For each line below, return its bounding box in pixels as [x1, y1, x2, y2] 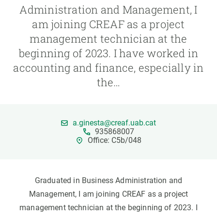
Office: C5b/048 [87, 136, 141, 145]
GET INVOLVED [8, 18, 55, 26]
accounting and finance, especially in [13, 61, 204, 75]
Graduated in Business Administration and [34, 176, 183, 185]
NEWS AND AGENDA [8, 41, 70, 48]
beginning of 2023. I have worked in [18, 46, 199, 60]
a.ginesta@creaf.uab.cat [73, 118, 156, 127]
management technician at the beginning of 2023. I [19, 203, 198, 212]
